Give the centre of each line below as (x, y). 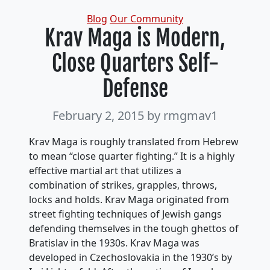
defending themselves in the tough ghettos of (134, 228)
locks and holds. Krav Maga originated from (129, 199)
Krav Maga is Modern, (135, 38)
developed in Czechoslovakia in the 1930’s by (130, 257)
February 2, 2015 (100, 115)
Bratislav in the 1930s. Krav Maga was (114, 243)
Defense (135, 89)
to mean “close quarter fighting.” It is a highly (132, 156)
